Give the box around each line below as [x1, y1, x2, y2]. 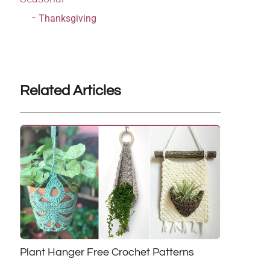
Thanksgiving [38, 13, 96, 25]
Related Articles [19, 83, 121, 99]
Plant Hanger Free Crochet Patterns [19, 246, 194, 258]
